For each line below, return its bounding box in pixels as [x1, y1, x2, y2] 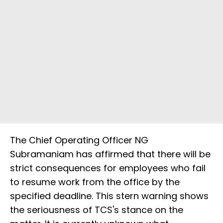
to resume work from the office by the [10, 176, 180, 189]
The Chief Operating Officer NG [10, 134, 148, 147]
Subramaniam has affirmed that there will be [10, 148, 211, 161]
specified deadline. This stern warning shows [10, 190, 209, 203]
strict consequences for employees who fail [10, 162, 206, 175]
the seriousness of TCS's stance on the [10, 204, 183, 217]
